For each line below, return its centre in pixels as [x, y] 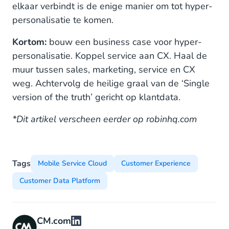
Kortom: [29, 42]
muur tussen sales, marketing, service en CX [104, 70]
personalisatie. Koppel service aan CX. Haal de [110, 56]
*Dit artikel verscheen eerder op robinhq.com [105, 119]
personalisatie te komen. [63, 20]
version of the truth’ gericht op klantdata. [96, 97]
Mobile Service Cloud [72, 163]
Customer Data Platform [60, 181]
